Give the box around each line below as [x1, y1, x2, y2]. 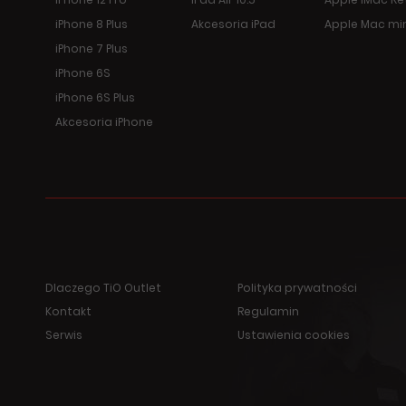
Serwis [45, 327, 82, 343]
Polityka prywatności [237, 280, 358, 295]
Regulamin [237, 304, 300, 319]
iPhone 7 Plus [55, 41, 128, 56]
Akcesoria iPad [191, 16, 275, 32]
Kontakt [45, 304, 92, 319]
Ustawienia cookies [237, 327, 351, 343]
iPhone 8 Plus [55, 16, 128, 32]
